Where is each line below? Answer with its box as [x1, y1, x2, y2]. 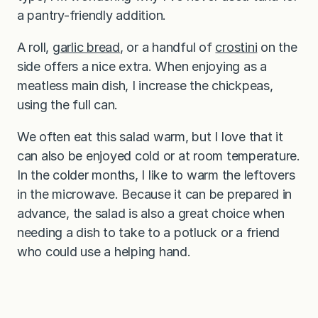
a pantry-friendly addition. [17, 8, 167, 23]
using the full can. [17, 97, 119, 113]
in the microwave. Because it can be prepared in [17, 187, 292, 202]
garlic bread [52, 40, 120, 55]
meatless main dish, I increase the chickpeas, [17, 78, 273, 94]
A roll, [17, 40, 53, 55]
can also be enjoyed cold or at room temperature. [17, 148, 300, 164]
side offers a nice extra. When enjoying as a [17, 59, 267, 75]
